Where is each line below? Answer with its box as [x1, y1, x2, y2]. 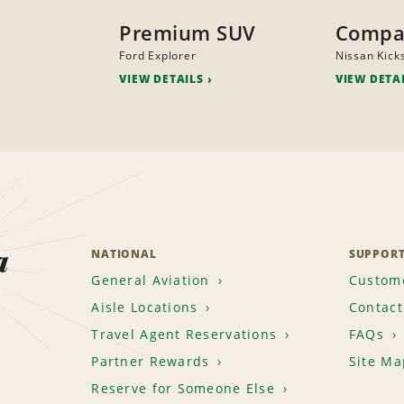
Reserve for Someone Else [91, 380, 275, 398]
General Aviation [91, 271, 210, 289]
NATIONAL [91, 246, 157, 262]
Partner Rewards [91, 353, 210, 371]
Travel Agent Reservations [91, 326, 278, 344]
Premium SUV [119, 19, 256, 47]
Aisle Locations [91, 298, 198, 317]
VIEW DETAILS [119, 71, 204, 87]
